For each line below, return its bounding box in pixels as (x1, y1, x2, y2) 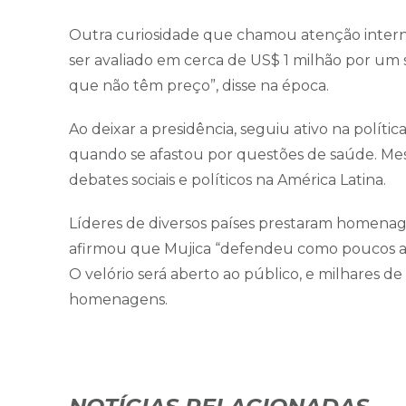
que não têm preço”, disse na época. (69, 76, 329, 94)
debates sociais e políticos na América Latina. (69, 170, 386, 188)
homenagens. (69, 290, 168, 308)
